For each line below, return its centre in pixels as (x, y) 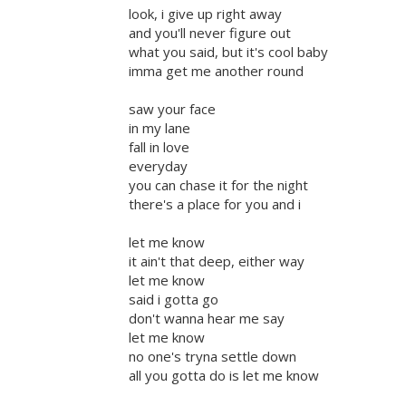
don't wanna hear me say (207, 319)
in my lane (159, 128)
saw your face (172, 109)
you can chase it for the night (218, 185)
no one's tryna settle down (213, 357)
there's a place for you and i (215, 204)
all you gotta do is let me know (224, 376)
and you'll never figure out (210, 33)
